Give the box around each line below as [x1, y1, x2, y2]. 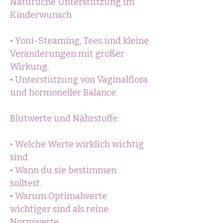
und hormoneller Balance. [10, 87, 117, 98]
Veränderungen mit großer [10, 48, 124, 59]
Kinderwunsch [10, 9, 72, 20]
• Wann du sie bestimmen [10, 165, 116, 176]
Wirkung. [10, 61, 49, 72]
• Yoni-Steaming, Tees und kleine [10, 35, 149, 46]
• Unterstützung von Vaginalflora [10, 74, 148, 85]
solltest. [10, 178, 41, 189]
